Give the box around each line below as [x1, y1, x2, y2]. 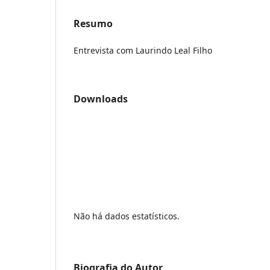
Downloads [74, 92, 128, 105]
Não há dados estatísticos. [74, 210, 180, 222]
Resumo [74, 16, 113, 30]
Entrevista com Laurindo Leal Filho [74, 44, 212, 56]
